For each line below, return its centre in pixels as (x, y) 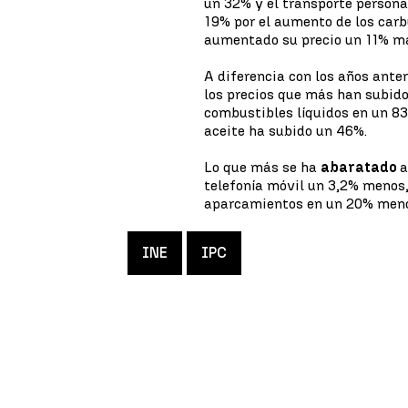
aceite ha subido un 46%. (286, 131)
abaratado (361, 167)
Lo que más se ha (263, 167)
